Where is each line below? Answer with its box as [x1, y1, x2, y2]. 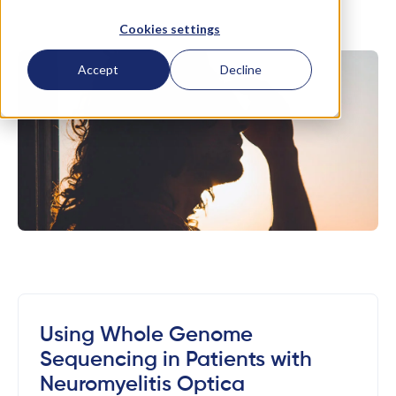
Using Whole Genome [40, 324, 253, 346]
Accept [78, 62, 119, 78]
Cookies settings [119, 20, 220, 36]
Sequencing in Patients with [40, 349, 312, 370]
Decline [220, 62, 263, 78]
